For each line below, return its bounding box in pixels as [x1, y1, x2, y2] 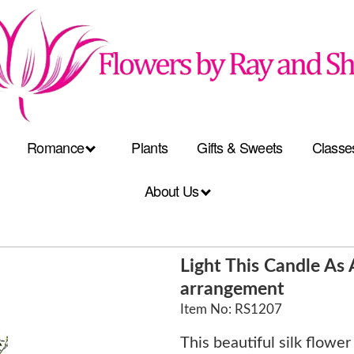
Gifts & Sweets [197, 136, 283, 157]
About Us [145, 179, 202, 201]
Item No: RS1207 [180, 302, 283, 316]
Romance [27, 136, 88, 157]
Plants [131, 136, 168, 157]
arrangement [180, 279, 285, 299]
